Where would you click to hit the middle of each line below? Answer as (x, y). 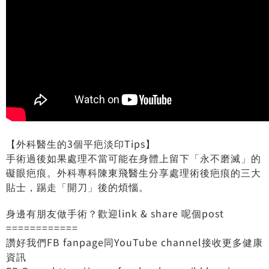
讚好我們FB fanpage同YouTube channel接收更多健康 (134, 242)
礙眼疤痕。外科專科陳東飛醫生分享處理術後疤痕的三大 (134, 172)
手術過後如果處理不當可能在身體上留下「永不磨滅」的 (134, 158)
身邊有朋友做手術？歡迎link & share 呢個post (115, 213)
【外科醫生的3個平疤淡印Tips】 (81, 143)
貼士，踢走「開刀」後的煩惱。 (77, 186)
